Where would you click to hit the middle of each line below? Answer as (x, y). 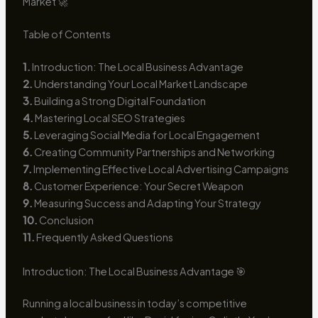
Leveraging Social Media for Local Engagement (146, 135)
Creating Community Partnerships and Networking (153, 152)
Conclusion (65, 220)
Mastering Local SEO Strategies (109, 118)
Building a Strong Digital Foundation (119, 101)
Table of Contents (66, 34)
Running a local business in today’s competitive (135, 303)
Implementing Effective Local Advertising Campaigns (160, 169)
